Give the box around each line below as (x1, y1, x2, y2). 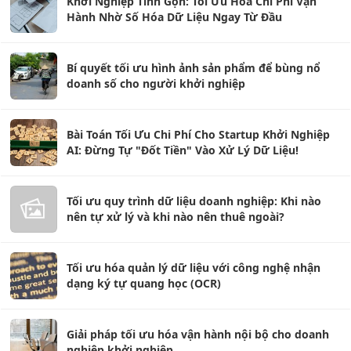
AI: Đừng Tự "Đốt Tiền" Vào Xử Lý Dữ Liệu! (67, 142, 299, 157)
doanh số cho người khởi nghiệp (67, 75, 245, 91)
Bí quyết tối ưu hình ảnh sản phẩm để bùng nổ (67, 60, 320, 75)
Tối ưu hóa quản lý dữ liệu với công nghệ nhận (67, 259, 320, 275)
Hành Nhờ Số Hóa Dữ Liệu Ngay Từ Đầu (67, 9, 282, 24)
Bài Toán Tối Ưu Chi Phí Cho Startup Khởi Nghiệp (67, 126, 330, 142)
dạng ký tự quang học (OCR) (67, 275, 221, 291)
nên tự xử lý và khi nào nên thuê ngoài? (67, 208, 284, 224)
